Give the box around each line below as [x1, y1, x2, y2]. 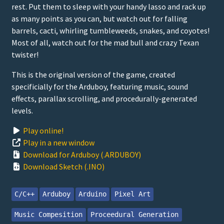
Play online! [23, 125, 63, 135]
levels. [11, 105, 33, 115]
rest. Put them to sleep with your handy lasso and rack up [11, 1, 206, 11]
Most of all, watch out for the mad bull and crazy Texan [11, 37, 199, 47]
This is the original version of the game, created [11, 69, 175, 79]
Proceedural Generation [90, 210, 179, 219]
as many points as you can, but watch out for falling [11, 13, 187, 23]
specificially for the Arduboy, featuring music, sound [11, 81, 188, 91]
